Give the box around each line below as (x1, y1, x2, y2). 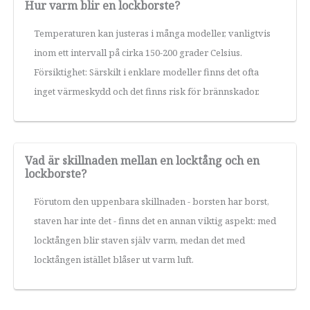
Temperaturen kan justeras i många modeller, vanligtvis (34, 26, 271, 39)
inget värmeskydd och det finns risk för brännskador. (34, 84, 259, 98)
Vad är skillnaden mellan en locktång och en (25, 152, 259, 168)
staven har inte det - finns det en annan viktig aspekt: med (34, 214, 276, 227)
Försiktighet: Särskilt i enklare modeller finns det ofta (34, 65, 259, 78)
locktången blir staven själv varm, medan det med (34, 233, 245, 246)
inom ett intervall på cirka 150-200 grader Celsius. (34, 46, 242, 59)
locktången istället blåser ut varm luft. (34, 253, 194, 266)
